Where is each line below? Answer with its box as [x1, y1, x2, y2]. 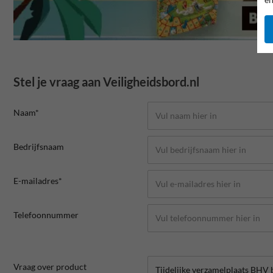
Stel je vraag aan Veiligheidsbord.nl [13, 74, 199, 89]
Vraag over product [13, 261, 87, 272]
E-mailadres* [13, 175, 62, 186]
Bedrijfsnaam [13, 141, 64, 152]
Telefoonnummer [13, 209, 79, 220]
